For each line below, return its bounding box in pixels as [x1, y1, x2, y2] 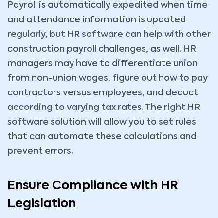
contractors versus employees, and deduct [7, 89, 198, 97]
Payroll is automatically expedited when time [7, 1, 208, 10]
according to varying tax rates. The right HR [7, 103, 200, 112]
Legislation [7, 198, 76, 210]
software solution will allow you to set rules [7, 118, 196, 127]
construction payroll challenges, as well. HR [7, 45, 196, 54]
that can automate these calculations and [7, 132, 197, 141]
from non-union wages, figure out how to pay [7, 74, 208, 83]
